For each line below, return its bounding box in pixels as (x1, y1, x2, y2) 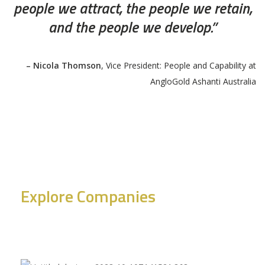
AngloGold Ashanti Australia (150, 75, 256, 87)
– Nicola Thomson (26, 59, 101, 71)
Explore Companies (21, 183, 156, 209)
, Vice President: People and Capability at (101, 59, 256, 71)
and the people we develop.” (49, 15, 216, 38)
